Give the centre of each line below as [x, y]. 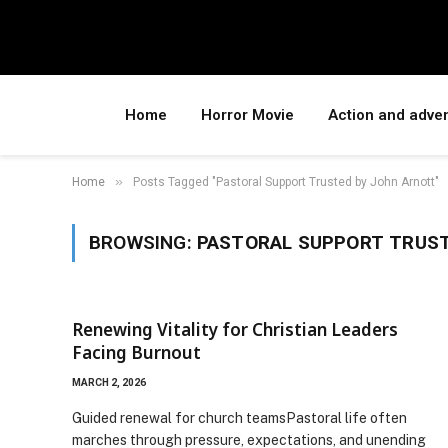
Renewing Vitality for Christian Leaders [235, 329]
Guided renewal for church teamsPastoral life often [239, 418]
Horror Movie [247, 115]
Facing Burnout [136, 352]
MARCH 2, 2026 [109, 382]
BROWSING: [143, 242]
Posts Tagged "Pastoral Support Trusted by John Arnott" [286, 182]
